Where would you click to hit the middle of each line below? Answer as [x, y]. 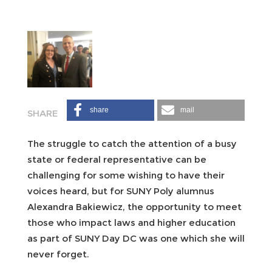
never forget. [62, 254]
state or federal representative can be [117, 159]
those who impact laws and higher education [131, 222]
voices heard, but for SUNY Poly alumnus [121, 191]
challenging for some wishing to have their [126, 175]
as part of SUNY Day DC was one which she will [136, 238]
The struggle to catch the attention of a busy [132, 143]
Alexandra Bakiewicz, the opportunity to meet [134, 206]
